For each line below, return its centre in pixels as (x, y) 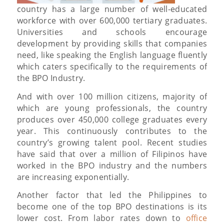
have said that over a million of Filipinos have (112, 154)
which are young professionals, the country (112, 108)
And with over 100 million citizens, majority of (112, 96)
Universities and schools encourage (112, 32)
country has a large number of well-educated (112, 9)
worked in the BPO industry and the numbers (112, 165)
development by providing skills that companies (112, 44)
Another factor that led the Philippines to (112, 195)
